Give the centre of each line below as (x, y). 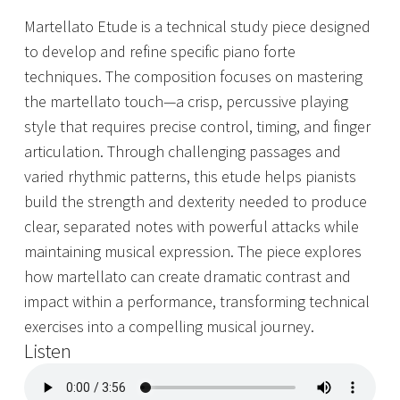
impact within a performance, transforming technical (197, 301)
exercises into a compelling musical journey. (169, 326)
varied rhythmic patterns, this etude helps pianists (190, 176)
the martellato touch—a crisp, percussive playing (186, 101)
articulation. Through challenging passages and (183, 151)
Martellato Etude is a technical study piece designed (197, 26)
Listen (48, 350)
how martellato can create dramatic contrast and (187, 276)
